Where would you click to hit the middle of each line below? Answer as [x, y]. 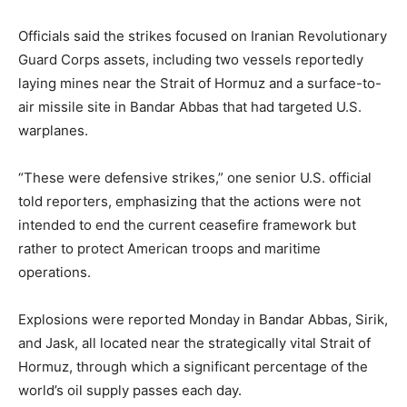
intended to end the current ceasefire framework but [187, 224]
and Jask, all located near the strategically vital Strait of [194, 342]
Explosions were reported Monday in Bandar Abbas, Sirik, [203, 319]
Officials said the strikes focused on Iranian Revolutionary [203, 35]
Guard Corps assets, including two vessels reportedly [191, 59]
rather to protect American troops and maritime [169, 248]
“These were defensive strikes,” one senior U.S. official [195, 177]
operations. [55, 272]
